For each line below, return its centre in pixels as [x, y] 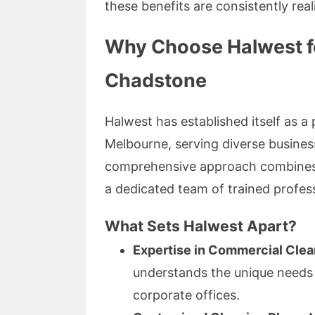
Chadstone [156, 80]
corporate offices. [186, 295]
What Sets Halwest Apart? [201, 226]
